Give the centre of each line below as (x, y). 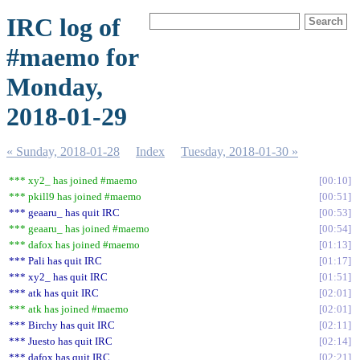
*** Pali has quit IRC (55, 261)
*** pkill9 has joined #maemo (75, 196)
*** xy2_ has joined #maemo (73, 180)
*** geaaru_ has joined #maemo (79, 229)
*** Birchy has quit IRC (62, 325)
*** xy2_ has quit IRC (58, 277)
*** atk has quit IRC (54, 293)
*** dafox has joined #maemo (74, 245)
